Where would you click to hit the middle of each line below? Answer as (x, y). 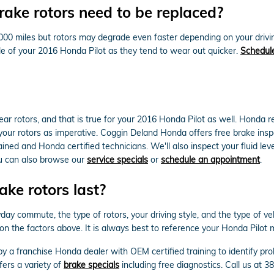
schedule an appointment (210, 159)
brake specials (91, 265)
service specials (117, 159)
